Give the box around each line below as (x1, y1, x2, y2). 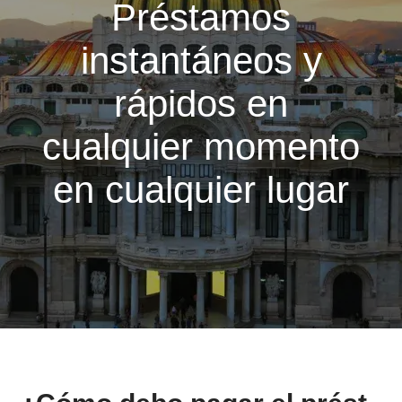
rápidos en (114, 83, 288, 125)
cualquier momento (42, 126, 360, 168)
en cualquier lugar (53, 169, 349, 211)
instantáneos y (80, 39, 322, 82)
